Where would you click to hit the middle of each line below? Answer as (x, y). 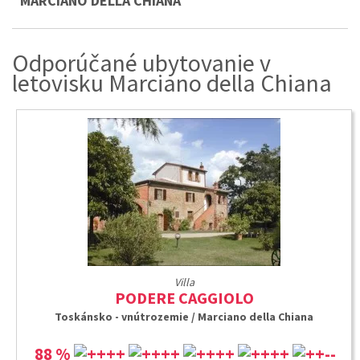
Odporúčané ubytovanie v (141, 63)
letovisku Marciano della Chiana (172, 83)
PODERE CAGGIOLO (184, 298)
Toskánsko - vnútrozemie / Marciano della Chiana (184, 317)
